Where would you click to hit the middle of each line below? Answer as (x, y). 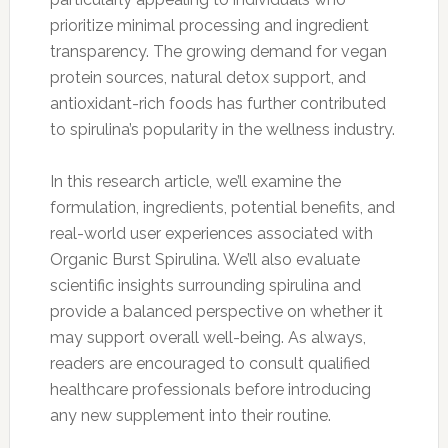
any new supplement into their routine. (190, 415)
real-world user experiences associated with (211, 233)
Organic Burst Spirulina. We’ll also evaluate (204, 259)
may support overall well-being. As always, (207, 337)
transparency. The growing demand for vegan (218, 51)
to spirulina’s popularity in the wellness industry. (222, 129)
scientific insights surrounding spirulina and (205, 285)
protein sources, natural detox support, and (207, 77)
